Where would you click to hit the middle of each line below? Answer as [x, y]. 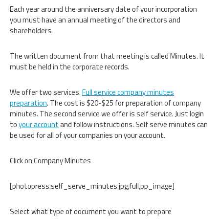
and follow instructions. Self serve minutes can [133, 124]
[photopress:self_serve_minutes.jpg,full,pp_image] [92, 186]
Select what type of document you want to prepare [91, 211]
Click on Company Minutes [50, 160]
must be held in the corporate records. [70, 66]
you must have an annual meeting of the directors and [95, 20]
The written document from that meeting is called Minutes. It [107, 56]
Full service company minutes [128, 92]
